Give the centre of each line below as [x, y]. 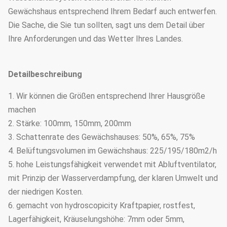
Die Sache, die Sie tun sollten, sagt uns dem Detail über [106, 25]
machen [22, 110]
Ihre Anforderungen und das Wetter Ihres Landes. [96, 39]
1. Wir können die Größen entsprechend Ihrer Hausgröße [107, 96]
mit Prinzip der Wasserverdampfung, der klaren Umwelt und [113, 178]
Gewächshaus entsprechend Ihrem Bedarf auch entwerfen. [112, 11]
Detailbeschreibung [45, 74]
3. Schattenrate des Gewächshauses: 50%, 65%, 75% [102, 137]
